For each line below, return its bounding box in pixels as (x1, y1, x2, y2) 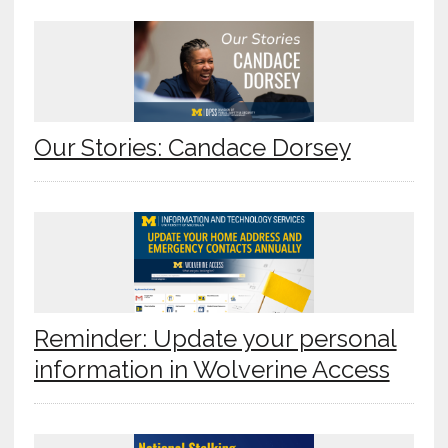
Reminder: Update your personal (33, 324, 397, 354)
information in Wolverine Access (33, 355, 390, 385)
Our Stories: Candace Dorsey (33, 133, 351, 163)
